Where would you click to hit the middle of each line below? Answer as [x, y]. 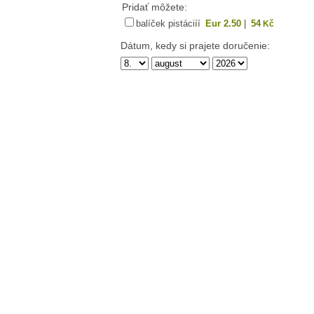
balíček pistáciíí [169, 24]
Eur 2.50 [223, 24]
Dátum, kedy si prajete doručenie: [195, 46]
